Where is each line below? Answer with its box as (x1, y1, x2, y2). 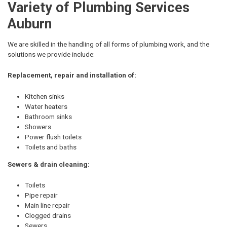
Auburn (8, 16, 52, 32)
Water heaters (25, 102, 67, 111)
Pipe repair (25, 191, 58, 200)
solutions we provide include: (8, 50, 95, 58)
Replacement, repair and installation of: (8, 71, 136, 80)
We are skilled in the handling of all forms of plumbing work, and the (8, 40, 209, 48)
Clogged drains (25, 211, 71, 220)
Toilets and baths (25, 143, 77, 152)
